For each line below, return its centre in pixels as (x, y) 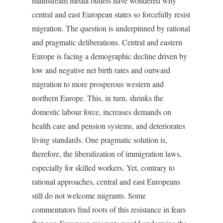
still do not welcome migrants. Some (89, 196)
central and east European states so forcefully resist (111, 14)
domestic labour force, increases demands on (102, 112)
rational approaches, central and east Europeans (106, 182)
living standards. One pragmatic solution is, (100, 140)
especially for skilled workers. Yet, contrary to (103, 168)
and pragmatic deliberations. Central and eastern (107, 42)
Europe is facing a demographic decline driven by (110, 56)
